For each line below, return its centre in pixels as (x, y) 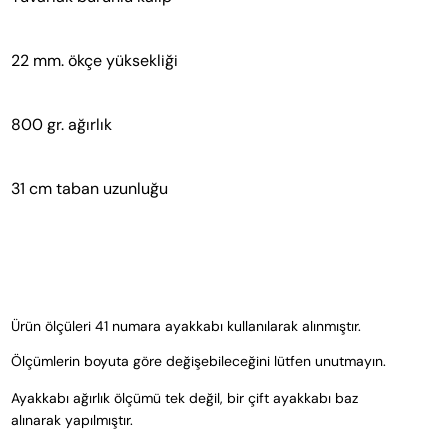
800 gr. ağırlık (61, 125)
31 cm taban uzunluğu (89, 189)
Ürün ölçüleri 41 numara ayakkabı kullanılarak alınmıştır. (187, 326)
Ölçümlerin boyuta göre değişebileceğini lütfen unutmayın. (200, 361)
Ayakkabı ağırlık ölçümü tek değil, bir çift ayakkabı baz (184, 398)
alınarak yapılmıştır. (71, 420)
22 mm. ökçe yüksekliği (94, 61)
